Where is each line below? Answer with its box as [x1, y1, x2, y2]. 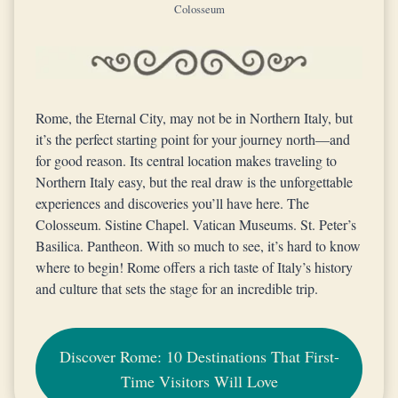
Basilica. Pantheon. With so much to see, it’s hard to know [36, 236, 361, 255]
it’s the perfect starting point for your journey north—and [36, 130, 350, 148]
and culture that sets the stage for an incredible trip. [36, 279, 318, 298]
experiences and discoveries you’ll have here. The [36, 194, 309, 212]
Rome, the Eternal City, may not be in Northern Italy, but [36, 108, 353, 127]
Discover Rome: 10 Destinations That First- [59, 346, 339, 367]
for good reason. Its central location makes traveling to [36, 151, 337, 170]
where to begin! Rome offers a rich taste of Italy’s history [36, 258, 353, 276]
